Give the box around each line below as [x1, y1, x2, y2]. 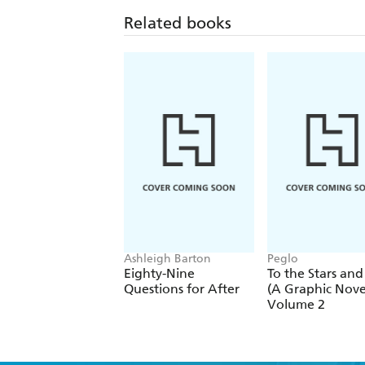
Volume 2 [267, 297, 325, 313]
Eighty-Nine [124, 266, 195, 282]
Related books [124, 13, 231, 33]
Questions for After [124, 281, 240, 297]
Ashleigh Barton [124, 252, 211, 266]
